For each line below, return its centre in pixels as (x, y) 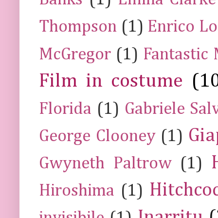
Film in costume (111, 81)
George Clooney (97, 136)
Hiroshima (77, 191)
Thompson (78, 27)
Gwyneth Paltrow (105, 163)
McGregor (75, 54)
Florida (65, 109)
